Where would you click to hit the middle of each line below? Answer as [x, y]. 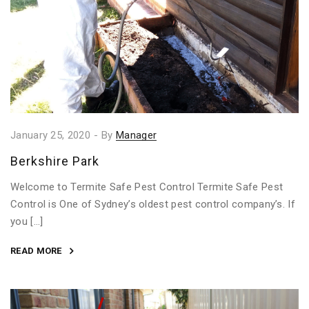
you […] [27, 221]
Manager [137, 135]
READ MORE [36, 250]
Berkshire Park [55, 161]
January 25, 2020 [50, 135]
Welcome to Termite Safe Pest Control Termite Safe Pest [147, 187]
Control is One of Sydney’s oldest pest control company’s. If [153, 204]
